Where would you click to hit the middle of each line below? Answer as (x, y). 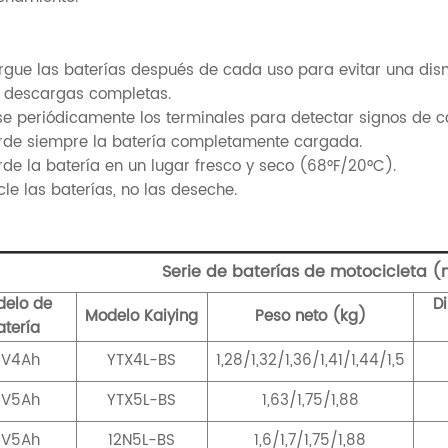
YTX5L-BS (142, 401)
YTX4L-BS (142, 361)
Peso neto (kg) (310, 317)
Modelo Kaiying (142, 317)
